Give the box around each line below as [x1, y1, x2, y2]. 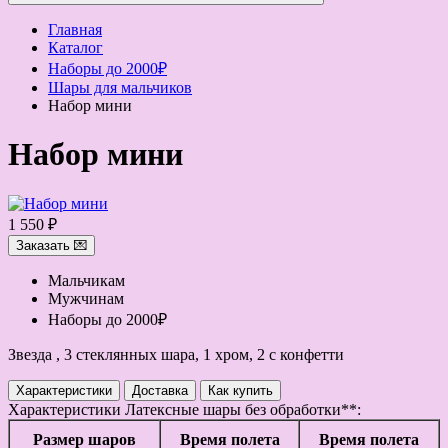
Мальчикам [48, 271, 125, 289]
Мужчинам [48, 289, 124, 307]
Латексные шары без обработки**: [121, 400, 361, 418]
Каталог [48, 39, 103, 56]
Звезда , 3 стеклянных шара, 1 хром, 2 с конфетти [8, 345, 344, 363]
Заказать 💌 [16, 237, 87, 253]
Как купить [208, 382, 273, 398]
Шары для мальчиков [48, 79, 192, 96]
